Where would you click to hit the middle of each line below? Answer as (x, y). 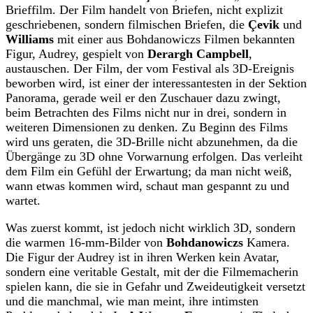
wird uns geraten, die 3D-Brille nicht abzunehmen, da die (152, 142)
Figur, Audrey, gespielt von (77, 54)
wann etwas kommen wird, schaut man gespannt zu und (147, 186)
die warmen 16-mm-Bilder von (86, 243)
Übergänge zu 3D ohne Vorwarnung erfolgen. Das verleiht (154, 157)
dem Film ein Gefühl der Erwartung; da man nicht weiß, (149, 172)
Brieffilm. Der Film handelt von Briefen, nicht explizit (144, 10)
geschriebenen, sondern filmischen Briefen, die (127, 25)
